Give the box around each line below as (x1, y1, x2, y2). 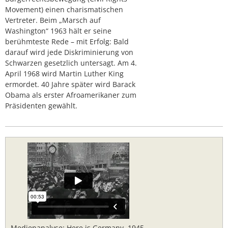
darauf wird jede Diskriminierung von (5, 47, 133, 57)
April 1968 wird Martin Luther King (5, 68, 124, 78)
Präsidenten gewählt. (5, 100, 77, 110)
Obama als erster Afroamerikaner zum (5, 90, 136, 100)
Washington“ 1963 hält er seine (5, 25, 111, 36)
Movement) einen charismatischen (5, 4, 123, 14)
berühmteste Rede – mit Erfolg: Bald (5, 36, 129, 46)
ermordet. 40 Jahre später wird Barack (5, 79, 135, 89)
